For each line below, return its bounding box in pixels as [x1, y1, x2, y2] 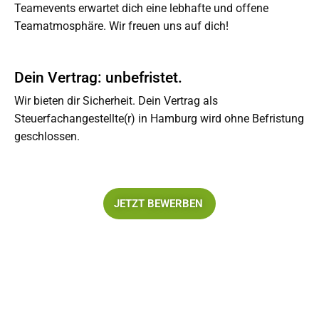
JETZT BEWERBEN [114, 197, 203, 210]
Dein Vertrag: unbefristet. [14, 69, 182, 86]
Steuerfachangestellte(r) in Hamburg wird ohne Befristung [14, 112, 304, 125]
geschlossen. [14, 130, 80, 143]
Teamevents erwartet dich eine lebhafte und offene [14, 1, 268, 15]
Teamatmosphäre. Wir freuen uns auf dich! [14, 19, 229, 33]
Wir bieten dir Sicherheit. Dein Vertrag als [14, 94, 218, 108]
